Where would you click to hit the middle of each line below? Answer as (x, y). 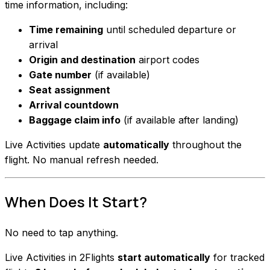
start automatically (164, 257)
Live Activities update (54, 144)
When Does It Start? (76, 201)
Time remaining (66, 29)
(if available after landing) (180, 120)
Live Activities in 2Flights (61, 257)
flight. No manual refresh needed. (82, 159)
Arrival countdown (74, 105)
